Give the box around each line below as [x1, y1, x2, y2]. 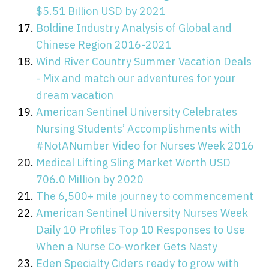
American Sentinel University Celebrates [36, 104, 237, 119]
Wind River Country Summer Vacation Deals [36, 54, 252, 68]
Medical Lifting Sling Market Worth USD [36, 155, 231, 169]
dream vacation [36, 88, 113, 102]
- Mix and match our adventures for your [36, 71, 236, 85]
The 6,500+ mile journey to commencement [36, 189, 253, 203]
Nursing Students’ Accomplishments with [36, 121, 241, 136]
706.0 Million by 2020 [36, 172, 144, 186]
